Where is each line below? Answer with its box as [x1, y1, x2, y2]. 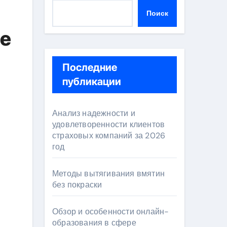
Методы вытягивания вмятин [52, 168, 165, 179]
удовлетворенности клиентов [52, 119, 165, 130]
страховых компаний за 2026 [52, 130, 166, 141]
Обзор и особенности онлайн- [52, 206, 169, 217]
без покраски [52, 179, 102, 190]
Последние [62, 61, 117, 73]
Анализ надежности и [52, 108, 135, 119]
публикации [62, 75, 121, 88]
